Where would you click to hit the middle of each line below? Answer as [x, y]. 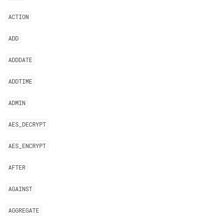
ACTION [19, 17]
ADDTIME [20, 81]
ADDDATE [20, 60]
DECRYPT [34, 124]
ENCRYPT [34, 146]
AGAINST [20, 189]
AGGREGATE [24, 210]
